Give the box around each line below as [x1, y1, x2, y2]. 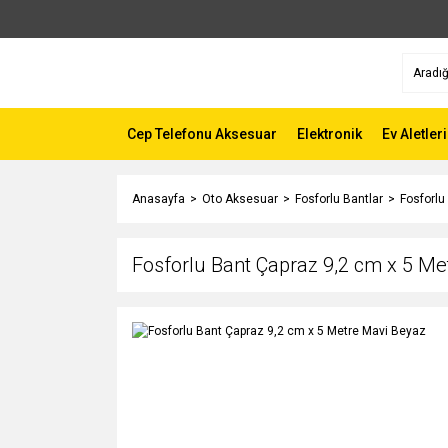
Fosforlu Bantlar [295, 192, 383, 206]
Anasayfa [132, 192, 185, 206]
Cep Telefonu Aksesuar [127, 125, 277, 142]
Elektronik [297, 125, 362, 142]
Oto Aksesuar [202, 192, 278, 206]
